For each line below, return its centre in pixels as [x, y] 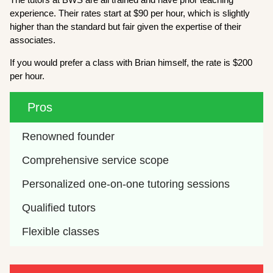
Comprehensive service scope [96, 160]
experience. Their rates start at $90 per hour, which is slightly [130, 13]
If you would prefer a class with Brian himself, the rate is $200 [131, 62]
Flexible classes [61, 231]
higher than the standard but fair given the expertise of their [126, 26]
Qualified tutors [59, 207]
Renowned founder [69, 136]
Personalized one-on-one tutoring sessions [126, 184]
